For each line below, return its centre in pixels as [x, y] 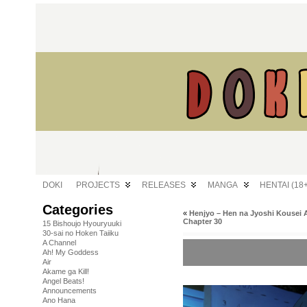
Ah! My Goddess [71, 252]
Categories [78, 210]
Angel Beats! [63, 281]
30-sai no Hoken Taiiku [81, 233]
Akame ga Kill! [66, 271]
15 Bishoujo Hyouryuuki [82, 223]
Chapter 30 [202, 221]
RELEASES [164, 185]
